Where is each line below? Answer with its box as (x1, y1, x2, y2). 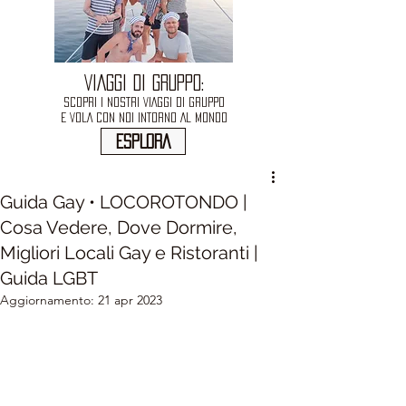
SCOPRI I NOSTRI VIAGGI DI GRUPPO (63, 97, 225, 107)
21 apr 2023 (98, 292, 162, 308)
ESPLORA (116, 134, 170, 149)
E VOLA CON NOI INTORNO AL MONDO (61, 112, 227, 122)
